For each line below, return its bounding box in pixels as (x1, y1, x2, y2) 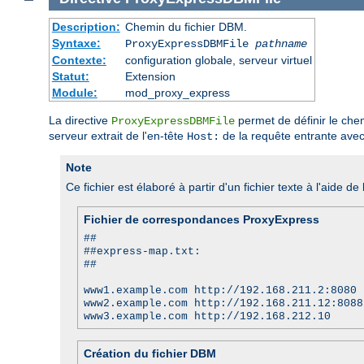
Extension (124, 69, 175, 83)
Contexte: (51, 53, 106, 67)
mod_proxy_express (124, 85, 230, 99)
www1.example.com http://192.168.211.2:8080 (84, 284, 357, 297)
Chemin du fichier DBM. (124, 19, 247, 33)
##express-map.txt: (84, 245, 201, 258)
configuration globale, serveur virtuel (124, 53, 312, 67)
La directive (49, 113, 111, 127)
